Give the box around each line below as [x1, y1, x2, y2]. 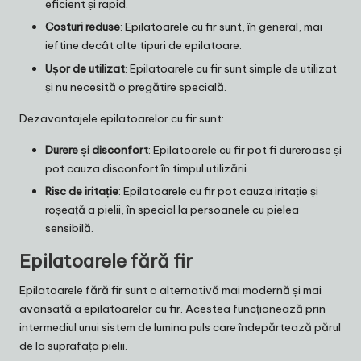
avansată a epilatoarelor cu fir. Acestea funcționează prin [19, 301, 326, 316]
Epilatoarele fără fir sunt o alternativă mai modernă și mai [19, 282, 322, 297]
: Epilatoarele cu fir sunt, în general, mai [120, 19, 322, 35]
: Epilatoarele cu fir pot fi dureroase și [148, 142, 342, 157]
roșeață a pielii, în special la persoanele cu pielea [45, 201, 299, 217]
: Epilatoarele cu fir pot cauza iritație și [118, 183, 318, 198]
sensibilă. [45, 220, 93, 235]
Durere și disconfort [45, 142, 148, 157]
